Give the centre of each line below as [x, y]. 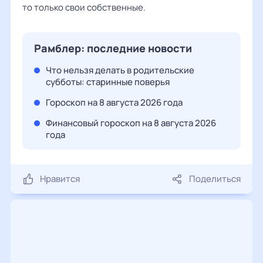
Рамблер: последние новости [113, 48]
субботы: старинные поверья [108, 82]
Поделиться [215, 179]
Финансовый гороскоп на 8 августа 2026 [131, 123]
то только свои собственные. [84, 7]
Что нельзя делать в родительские [120, 70]
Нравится [60, 179]
